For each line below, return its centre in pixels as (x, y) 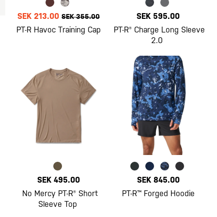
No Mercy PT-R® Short (60, 194)
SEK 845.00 (158, 180)
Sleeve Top (57, 204)
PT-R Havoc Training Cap (59, 30)
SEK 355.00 (81, 16)
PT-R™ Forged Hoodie (158, 194)
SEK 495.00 (59, 180)
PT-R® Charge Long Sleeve (160, 30)
